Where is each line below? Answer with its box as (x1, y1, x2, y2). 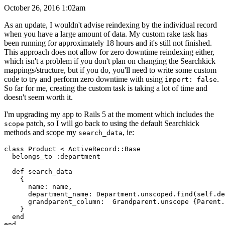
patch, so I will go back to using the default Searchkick (24, 119, 199, 128)
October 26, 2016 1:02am (4, 3, 85, 12)
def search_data (4, 167, 72, 175)
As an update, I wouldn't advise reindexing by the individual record (4, 20, 217, 29)
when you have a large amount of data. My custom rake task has (4, 29, 207, 38)
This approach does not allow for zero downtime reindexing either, (4, 47, 214, 56)
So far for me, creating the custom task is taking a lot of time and (4, 83, 207, 92)
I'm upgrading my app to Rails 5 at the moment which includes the (4, 109, 214, 119)
